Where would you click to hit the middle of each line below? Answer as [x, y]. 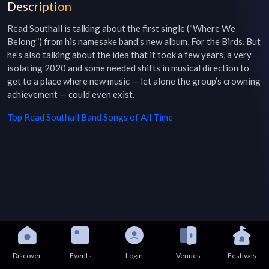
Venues [189, 255]
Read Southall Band [63, 117]
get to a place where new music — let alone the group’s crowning [134, 81]
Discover [27, 255]
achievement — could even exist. [71, 94]
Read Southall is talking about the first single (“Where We [121, 28]
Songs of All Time [137, 117]
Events [80, 255]
